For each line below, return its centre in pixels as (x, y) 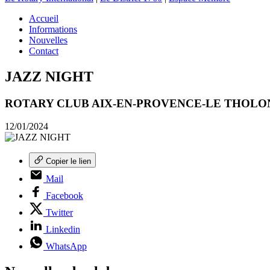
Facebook (64, 196)
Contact (44, 51)
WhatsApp (66, 246)
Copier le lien (68, 162)
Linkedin (63, 230)
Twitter (59, 213)
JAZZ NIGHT (49, 76)
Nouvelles (48, 40)
